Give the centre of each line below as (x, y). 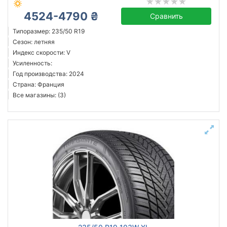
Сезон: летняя (34, 42)
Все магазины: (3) (39, 95)
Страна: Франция (39, 84)
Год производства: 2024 (48, 74)
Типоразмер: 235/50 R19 (49, 31)
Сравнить (166, 16)
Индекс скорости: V (42, 52)
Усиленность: (32, 63)
